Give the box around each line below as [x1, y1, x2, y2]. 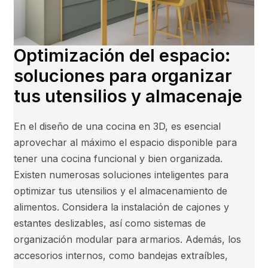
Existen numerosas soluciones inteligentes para [14, 169, 229, 181]
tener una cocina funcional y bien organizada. [14, 153, 223, 165]
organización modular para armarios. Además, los [14, 233, 242, 246]
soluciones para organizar [14, 65, 233, 87]
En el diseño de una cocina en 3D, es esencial [14, 120, 221, 133]
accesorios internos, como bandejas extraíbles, [14, 249, 229, 262]
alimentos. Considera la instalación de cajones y [14, 201, 230, 214]
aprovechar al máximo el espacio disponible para [14, 136, 237, 149]
